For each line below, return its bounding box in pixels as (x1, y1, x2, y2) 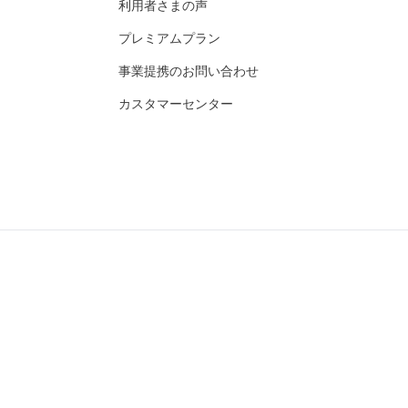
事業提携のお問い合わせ (118, 61, 259, 79)
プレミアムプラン (118, 28, 220, 46)
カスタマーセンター (118, 94, 233, 112)
